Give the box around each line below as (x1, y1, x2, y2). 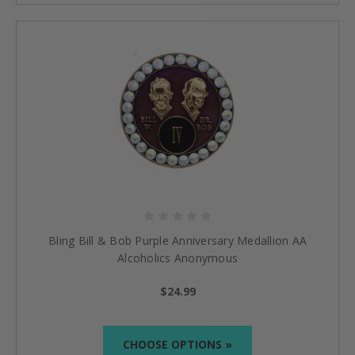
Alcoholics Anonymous (117, 250, 238, 265)
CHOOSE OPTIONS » (123, 336, 232, 352)
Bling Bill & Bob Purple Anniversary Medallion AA (48, 232, 307, 248)
